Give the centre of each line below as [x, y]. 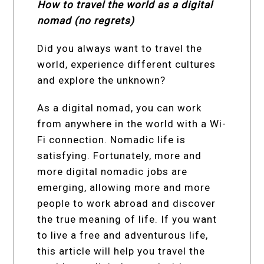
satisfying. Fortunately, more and [120, 155]
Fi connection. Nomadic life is [112, 139]
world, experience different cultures [127, 64]
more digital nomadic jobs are [113, 171]
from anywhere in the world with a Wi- [132, 123]
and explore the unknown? [103, 80]
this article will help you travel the [121, 251]
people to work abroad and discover [127, 203]
